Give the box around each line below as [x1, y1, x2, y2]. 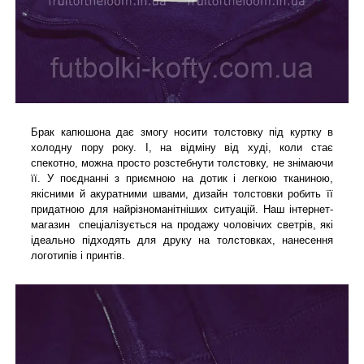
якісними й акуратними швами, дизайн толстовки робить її [31, 187, 333, 200]
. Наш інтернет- [254, 202, 334, 215]
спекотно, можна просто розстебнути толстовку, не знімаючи [31, 156, 333, 169]
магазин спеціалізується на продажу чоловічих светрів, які [31, 218, 333, 231]
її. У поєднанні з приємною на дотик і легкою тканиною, [31, 171, 333, 184]
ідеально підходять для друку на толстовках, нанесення [31, 233, 333, 246]
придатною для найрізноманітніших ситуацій [31, 202, 255, 215]
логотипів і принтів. [31, 249, 125, 262]
